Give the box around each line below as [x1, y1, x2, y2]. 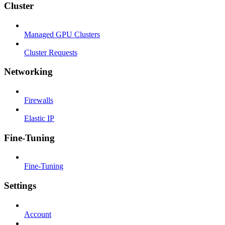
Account [24, 209, 51, 218]
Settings [4, 180, 36, 191]
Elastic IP [24, 114, 54, 123]
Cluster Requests [24, 48, 77, 57]
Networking [4, 66, 53, 77]
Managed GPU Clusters [24, 30, 100, 39]
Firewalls [24, 96, 53, 104]
